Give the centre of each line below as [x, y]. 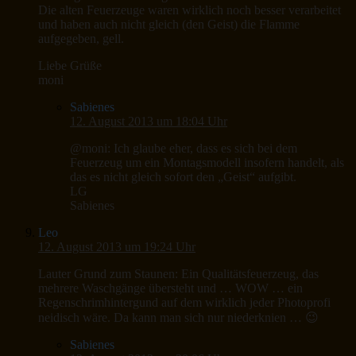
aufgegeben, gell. [81, 39]
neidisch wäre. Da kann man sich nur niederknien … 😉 [178, 318]
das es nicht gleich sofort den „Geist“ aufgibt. [183, 177]
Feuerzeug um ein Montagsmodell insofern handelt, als [207, 163]
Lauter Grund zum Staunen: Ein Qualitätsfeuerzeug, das [178, 274]
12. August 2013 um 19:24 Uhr [117, 247]
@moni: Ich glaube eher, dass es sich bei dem [184, 149]
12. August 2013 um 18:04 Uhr [149, 122]
